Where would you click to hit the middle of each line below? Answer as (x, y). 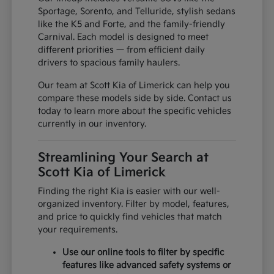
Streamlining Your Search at (124, 158)
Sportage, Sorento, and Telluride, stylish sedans (137, 12)
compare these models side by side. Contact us (135, 98)
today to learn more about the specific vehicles (135, 111)
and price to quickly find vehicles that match (130, 217)
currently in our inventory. (92, 124)
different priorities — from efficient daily (122, 50)
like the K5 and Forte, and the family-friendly (132, 24)
